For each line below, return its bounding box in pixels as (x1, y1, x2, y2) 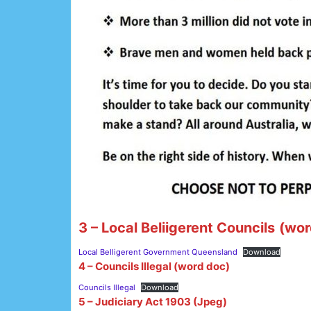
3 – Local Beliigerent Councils (78, 219, 275, 236)
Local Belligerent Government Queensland (78, 246, 237, 257)
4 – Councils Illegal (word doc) (78, 259, 230, 273)
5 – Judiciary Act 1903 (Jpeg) (78, 294, 227, 308)
